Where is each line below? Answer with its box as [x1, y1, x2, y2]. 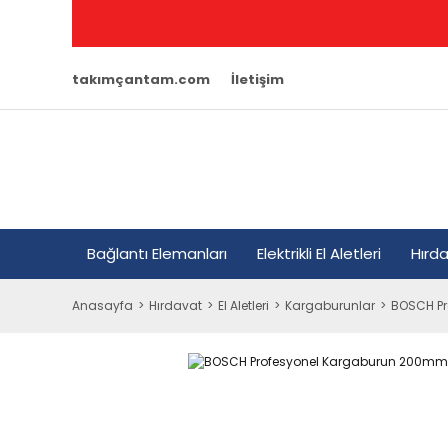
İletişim [231, 70, 284, 89]
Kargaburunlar [285, 296, 375, 314]
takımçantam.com [72, 70, 210, 89]
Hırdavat [149, 296, 202, 314]
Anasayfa [72, 296, 133, 314]
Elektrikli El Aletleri [257, 242, 381, 264]
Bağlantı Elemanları [87, 242, 227, 264]
